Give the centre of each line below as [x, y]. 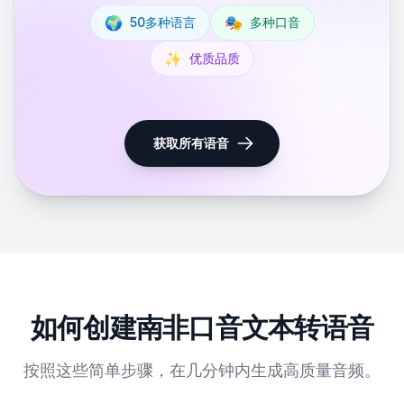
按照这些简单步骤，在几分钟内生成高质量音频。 [202, 370]
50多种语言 [162, 22]
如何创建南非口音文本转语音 [202, 327]
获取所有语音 [191, 142]
